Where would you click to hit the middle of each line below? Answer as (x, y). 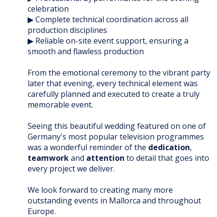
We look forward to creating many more (100, 190)
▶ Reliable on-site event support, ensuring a (108, 41)
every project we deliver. (71, 169)
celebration (48, 9)
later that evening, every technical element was (113, 84)
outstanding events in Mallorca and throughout (114, 201)
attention (105, 158)
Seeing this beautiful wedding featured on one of (117, 126)
